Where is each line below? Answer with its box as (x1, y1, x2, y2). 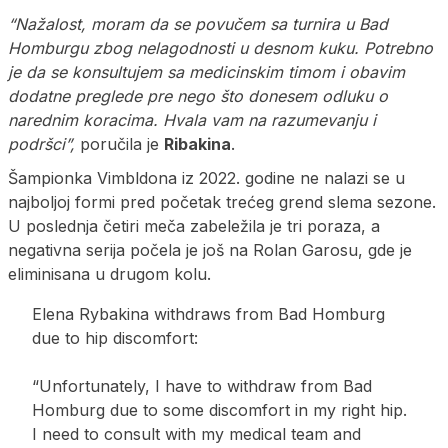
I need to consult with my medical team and (32, 423, 361, 444)
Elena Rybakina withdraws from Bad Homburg (32, 303, 385, 324)
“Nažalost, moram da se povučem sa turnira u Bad (8, 13, 388, 34)
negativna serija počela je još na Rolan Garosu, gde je (8, 239, 412, 260)
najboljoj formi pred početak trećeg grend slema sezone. (8, 191, 436, 212)
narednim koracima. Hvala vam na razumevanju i (8, 109, 376, 130)
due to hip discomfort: (32, 327, 198, 348)
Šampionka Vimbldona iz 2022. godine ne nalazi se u (8, 167, 405, 188)
